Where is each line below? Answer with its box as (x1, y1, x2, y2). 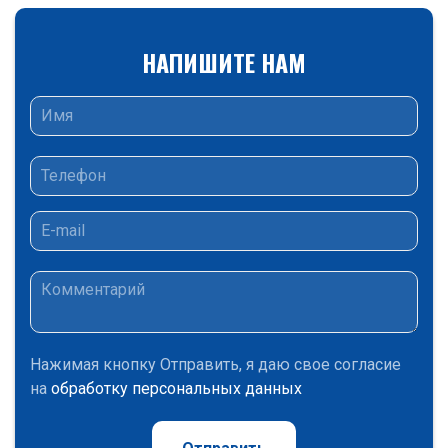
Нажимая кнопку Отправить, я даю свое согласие (30, 354, 401, 374)
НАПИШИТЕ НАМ (142, 43, 306, 80)
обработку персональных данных (51, 378, 302, 398)
